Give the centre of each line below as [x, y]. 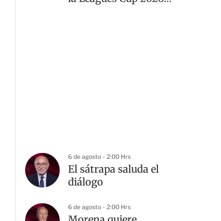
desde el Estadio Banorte [126, 11]
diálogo [86, 182]
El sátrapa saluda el [113, 169]
